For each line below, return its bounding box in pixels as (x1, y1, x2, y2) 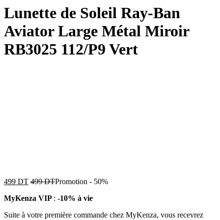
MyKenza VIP (4, 193, 54, 202)
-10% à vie (57, 193, 93, 202)
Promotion (55, 177, 87, 186)
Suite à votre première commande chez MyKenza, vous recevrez (4, 210, 203, 219)
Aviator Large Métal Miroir (4, 22, 189, 40)
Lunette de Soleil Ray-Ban (4, 4, 180, 22)
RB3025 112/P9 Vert (4, 40, 138, 58)
